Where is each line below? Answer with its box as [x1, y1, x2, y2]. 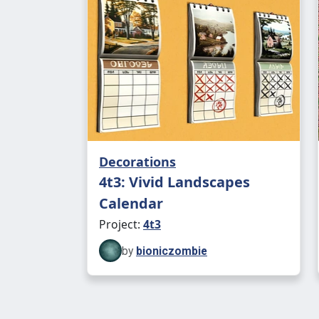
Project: [99, 216, 143, 232]
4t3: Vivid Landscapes [99, 172, 250, 192]
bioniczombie [136, 244, 207, 258]
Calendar [99, 194, 163, 213]
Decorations [99, 153, 176, 170]
